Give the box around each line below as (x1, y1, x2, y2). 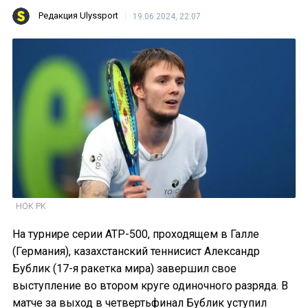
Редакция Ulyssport (38, 10, 118, 21)
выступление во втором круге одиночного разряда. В (12, 278, 288, 292)
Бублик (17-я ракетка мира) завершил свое (12, 261, 236, 275)
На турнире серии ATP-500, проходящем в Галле (12, 227, 259, 241)
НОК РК (16, 201, 46, 211)
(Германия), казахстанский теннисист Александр (12, 244, 260, 258)
